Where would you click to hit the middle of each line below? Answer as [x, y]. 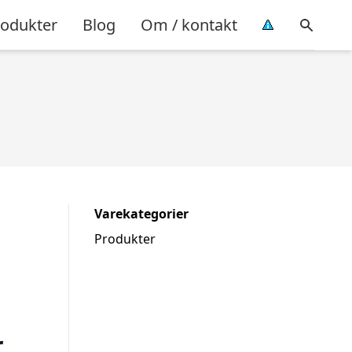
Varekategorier [141, 214]
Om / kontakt [189, 24]
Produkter [125, 239]
